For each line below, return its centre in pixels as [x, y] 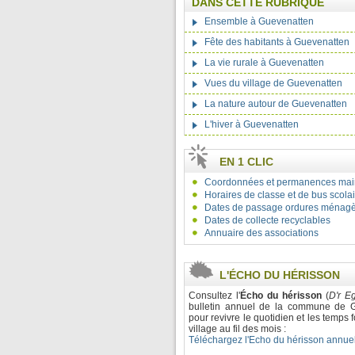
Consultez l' [214, 296]
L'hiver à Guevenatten [252, 124]
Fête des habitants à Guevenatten [277, 42]
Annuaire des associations [261, 233]
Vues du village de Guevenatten [273, 83]
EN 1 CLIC [246, 162]
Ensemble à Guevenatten [259, 21]
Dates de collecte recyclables [267, 220]
